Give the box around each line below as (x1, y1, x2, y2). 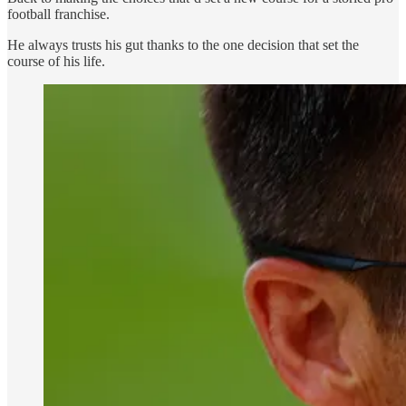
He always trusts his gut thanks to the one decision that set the (7, 36, 359, 53)
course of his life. (7, 53, 105, 69)
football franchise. (7, 5, 110, 22)
